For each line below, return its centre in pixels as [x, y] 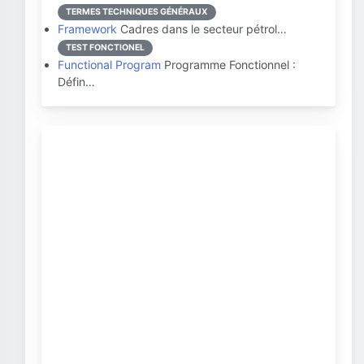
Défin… [76, 82]
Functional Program [109, 65]
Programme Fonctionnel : [228, 65]
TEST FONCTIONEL [105, 48]
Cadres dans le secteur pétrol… [202, 29]
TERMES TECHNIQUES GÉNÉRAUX [137, 12]
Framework [87, 29]
